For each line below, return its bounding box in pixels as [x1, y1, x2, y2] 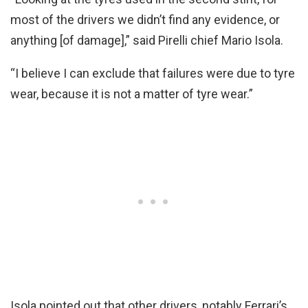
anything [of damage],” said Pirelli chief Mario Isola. [10, 33, 283, 48]
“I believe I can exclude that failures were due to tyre [10, 66, 295, 81]
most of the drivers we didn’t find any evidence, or [10, 12, 280, 27]
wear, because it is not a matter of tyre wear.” [10, 87, 253, 102]
